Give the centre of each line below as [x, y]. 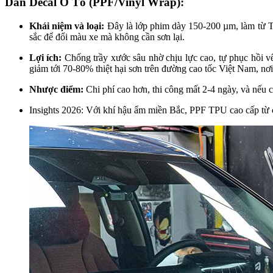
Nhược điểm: [56, 89]
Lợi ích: [46, 57]
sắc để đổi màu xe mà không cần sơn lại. [107, 37]
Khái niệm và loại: [68, 26]
